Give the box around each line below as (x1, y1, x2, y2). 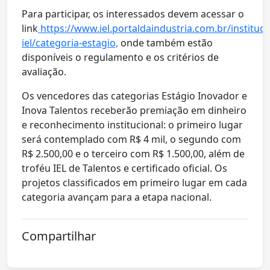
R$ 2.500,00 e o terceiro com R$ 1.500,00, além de (22, 147, 245, 161)
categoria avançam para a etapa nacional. (22, 190, 212, 204)
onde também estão (118, 36, 213, 50)
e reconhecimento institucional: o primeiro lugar (22, 118, 243, 132)
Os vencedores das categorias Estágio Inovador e (22, 89, 247, 103)
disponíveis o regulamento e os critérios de (22, 51, 219, 64)
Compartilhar (22, 228, 96, 245)
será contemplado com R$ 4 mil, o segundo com (22, 133, 241, 146)
